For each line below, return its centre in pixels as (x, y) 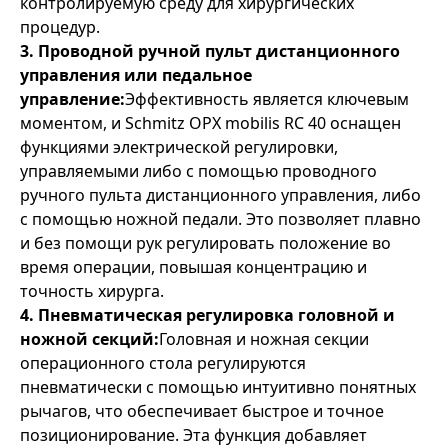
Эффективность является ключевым (267, 99)
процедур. (60, 27)
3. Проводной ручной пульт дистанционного (210, 51)
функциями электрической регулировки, (179, 147)
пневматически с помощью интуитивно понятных (218, 387)
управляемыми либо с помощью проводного (198, 171)
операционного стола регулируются (163, 363)
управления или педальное (136, 75)
